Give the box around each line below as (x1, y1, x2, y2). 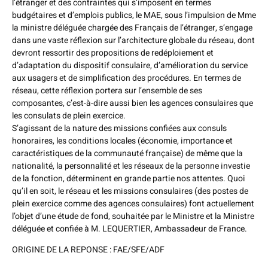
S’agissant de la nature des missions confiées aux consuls (12, 121, 227, 135)
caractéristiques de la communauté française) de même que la (12, 147, 243, 160)
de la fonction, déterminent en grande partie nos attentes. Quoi (12, 172, 245, 185)
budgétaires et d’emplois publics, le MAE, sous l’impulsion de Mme (12, 8, 256, 22)
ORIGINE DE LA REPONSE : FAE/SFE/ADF (12, 243, 165, 257)
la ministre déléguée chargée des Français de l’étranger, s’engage (12, 21, 252, 34)
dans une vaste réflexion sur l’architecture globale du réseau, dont (12, 33, 255, 47)
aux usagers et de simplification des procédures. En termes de (12, 71, 241, 84)
